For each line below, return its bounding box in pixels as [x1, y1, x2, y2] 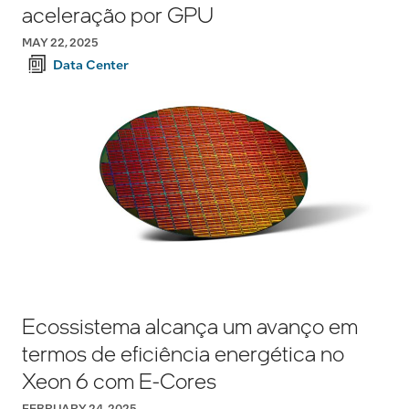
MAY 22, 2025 [22, 35, 99, 50]
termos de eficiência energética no [22, 339, 344, 368]
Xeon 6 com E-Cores [22, 366, 216, 395]
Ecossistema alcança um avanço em [22, 311, 358, 341]
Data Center [53, 56, 129, 73]
